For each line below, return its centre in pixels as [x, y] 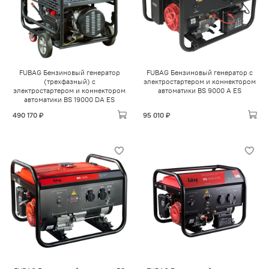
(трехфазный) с [69, 82]
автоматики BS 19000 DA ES [69, 100]
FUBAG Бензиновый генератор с [200, 73]
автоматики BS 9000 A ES [200, 91]
